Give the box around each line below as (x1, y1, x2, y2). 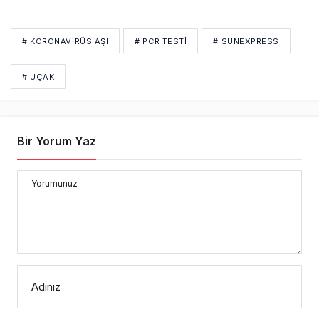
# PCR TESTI (135, 36, 187, 46)
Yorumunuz (31, 177, 78, 189)
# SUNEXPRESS (213, 36, 280, 46)
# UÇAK (22, 71, 55, 82)
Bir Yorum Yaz (17, 133, 96, 148)
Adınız (31, 279, 61, 293)
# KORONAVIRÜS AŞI (22, 36, 109, 46)
